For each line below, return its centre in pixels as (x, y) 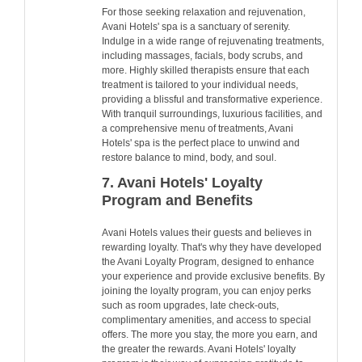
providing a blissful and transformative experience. (212, 100)
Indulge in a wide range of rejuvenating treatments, (213, 42)
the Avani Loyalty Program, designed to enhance (208, 261)
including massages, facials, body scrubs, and (202, 56)
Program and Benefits (177, 200)
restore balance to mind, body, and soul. (189, 158)
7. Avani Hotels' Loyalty (182, 182)
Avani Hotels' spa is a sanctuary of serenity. (196, 27)
